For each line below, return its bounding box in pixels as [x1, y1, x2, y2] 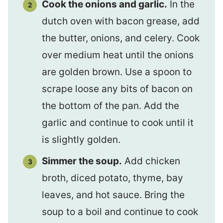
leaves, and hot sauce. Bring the [42, 189, 185, 201]
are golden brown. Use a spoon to [42, 66, 192, 78]
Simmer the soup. [42, 155, 122, 167]
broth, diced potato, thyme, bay [42, 172, 183, 184]
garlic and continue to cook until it [42, 116, 194, 128]
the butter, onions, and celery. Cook [42, 32, 200, 44]
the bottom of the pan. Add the [42, 100, 179, 111]
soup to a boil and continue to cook [42, 206, 198, 218]
